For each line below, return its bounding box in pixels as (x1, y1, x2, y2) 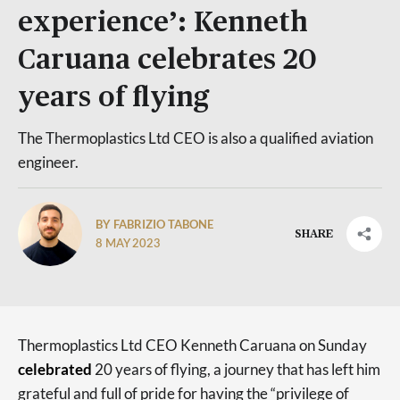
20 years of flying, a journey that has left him (92, 360, 380, 379)
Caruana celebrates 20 (18, 46, 317, 74)
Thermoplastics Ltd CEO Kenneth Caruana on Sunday (18, 336, 367, 354)
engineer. (18, 153, 79, 171)
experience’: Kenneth (18, 9, 308, 37)
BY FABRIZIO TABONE (96, 216, 213, 231)
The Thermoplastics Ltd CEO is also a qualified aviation (18, 129, 373, 147)
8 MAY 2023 (96, 237, 161, 250)
